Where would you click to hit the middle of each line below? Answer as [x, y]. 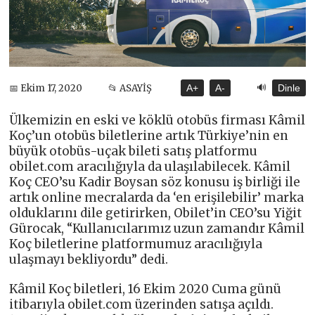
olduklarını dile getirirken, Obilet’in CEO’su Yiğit [156, 213]
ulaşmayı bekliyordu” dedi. [89, 260]
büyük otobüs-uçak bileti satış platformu [134, 152]
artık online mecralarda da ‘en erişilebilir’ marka [157, 198]
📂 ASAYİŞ [130, 88]
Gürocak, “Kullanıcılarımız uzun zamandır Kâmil [157, 229]
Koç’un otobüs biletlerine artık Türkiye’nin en [149, 136]
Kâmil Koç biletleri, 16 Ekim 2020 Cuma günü [146, 289]
